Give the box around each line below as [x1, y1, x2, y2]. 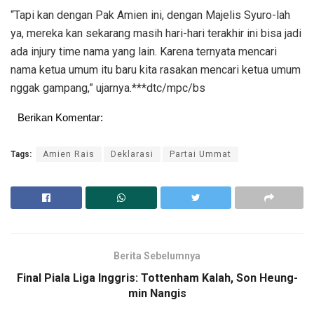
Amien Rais [43, 149, 95, 159]
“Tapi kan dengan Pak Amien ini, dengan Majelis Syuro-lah [11, 8, 290, 22]
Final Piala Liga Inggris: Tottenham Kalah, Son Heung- [16, 271, 298, 285]
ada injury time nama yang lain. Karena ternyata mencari [11, 44, 277, 58]
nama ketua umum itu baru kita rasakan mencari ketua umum [11, 62, 301, 76]
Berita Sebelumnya [114, 250, 200, 261]
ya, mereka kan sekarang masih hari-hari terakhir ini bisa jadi [11, 26, 301, 40]
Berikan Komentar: [18, 111, 103, 123]
